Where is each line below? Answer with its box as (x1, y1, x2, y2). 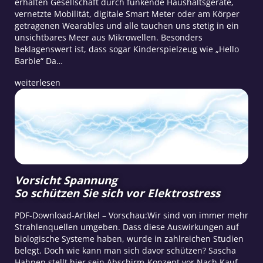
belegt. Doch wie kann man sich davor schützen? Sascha (14, 245, 236, 257)
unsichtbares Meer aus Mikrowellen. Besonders (14, 31, 203, 43)
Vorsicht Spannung (14, 173, 117, 188)
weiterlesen (14, 76, 60, 88)
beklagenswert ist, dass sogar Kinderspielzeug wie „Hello (14, 43, 239, 55)
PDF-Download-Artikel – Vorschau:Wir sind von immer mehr (14, 210, 248, 221)
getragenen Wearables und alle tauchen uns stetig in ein (14, 19, 239, 31)
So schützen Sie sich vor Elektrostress (14, 186, 220, 201)
